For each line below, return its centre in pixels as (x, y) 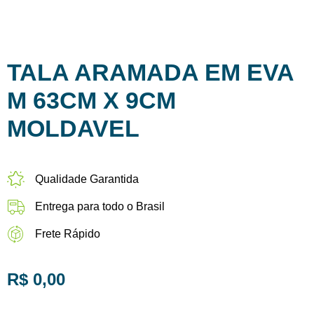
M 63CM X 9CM (91, 100)
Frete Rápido (68, 233)
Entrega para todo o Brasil (100, 206)
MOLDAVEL (73, 128)
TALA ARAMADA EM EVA (150, 72)
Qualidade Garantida (87, 179)
